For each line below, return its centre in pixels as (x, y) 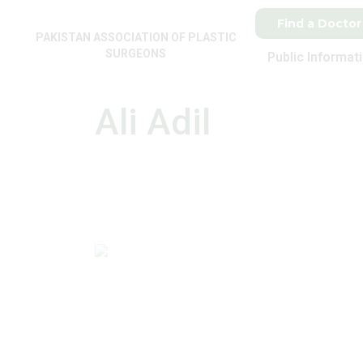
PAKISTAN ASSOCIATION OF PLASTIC (136, 37)
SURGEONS (136, 53)
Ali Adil (153, 122)
